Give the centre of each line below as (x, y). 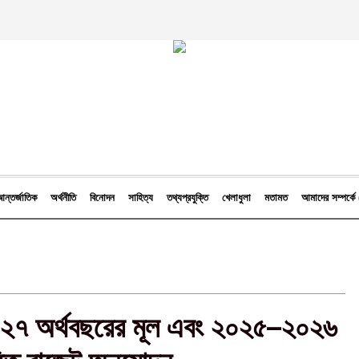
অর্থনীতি (63, 198)
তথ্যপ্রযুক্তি (187, 198)
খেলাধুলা (236, 198)
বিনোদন (102, 198)
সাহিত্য (140, 198)
